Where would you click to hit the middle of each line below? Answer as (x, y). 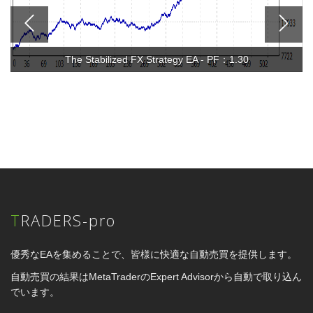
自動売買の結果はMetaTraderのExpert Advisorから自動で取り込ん (156, 276)
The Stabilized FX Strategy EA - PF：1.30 (156, 59)
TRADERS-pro (68, 220)
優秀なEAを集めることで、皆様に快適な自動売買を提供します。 (154, 254)
